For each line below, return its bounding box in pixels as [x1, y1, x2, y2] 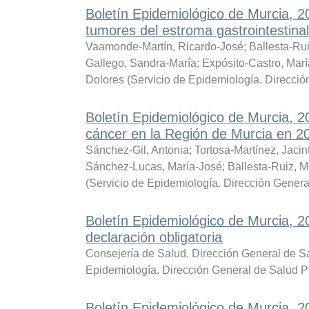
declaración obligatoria [85, 230, 222, 245]
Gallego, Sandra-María [85, 57, 197, 69]
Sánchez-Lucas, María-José [85, 161, 222, 172]
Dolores [85, 74, 124, 86]
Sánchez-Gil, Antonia [85, 144, 189, 156]
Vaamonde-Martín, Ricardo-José [85, 41, 243, 52]
